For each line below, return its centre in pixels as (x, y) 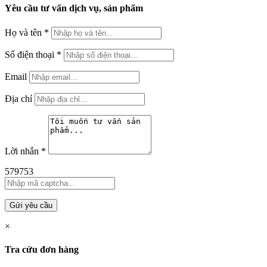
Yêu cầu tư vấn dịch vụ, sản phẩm (74, 8)
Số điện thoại (31, 54)
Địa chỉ (20, 98)
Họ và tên (24, 32)
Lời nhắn (23, 151)
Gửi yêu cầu (31, 205)
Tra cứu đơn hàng (42, 249)
